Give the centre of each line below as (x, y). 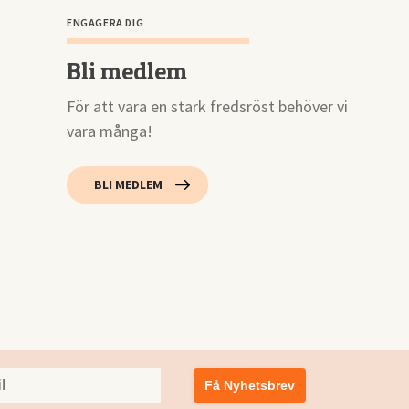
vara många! (109, 131)
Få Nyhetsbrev (249, 385)
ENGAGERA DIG (105, 22)
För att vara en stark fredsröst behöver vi (207, 106)
